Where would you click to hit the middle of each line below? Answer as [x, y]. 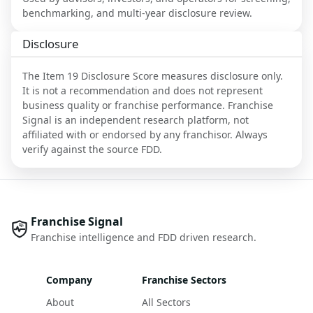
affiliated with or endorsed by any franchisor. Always [145, 135]
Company [69, 280]
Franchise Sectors [184, 280]
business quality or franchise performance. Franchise [148, 105]
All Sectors [166, 303]
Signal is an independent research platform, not [136, 120]
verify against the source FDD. [92, 150]
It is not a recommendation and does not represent [143, 91]
